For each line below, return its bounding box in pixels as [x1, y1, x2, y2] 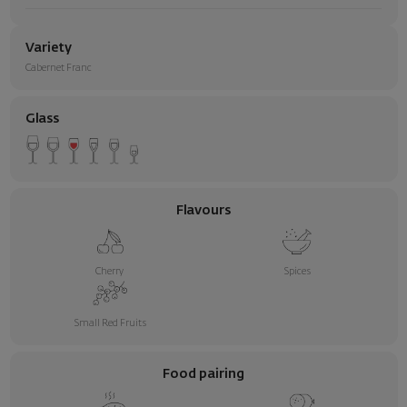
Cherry [95, 267, 124, 277]
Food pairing [163, 368, 244, 382]
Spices [283, 267, 312, 277]
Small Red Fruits [73, 319, 146, 329]
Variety [25, 42, 72, 55]
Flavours [176, 204, 231, 218]
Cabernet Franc [25, 64, 92, 74]
